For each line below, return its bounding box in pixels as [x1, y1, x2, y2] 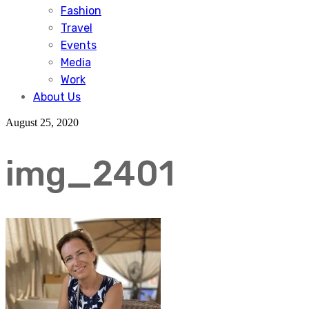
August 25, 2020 [6, 117, 79, 128]
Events [61, 39, 97, 52]
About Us [33, 90, 81, 103]
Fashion [61, 4, 101, 17]
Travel [61, 21, 92, 34]
